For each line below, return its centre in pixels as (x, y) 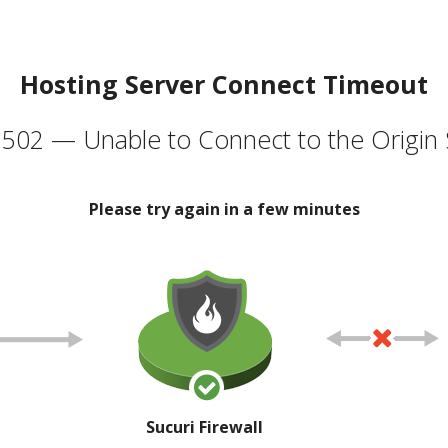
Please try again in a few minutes (224, 208)
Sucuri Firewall (204, 426)
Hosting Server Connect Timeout (224, 83)
